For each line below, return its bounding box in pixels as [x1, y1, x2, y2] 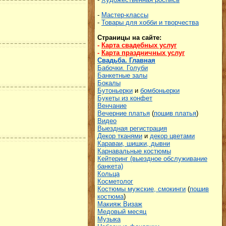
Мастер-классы [101, 11, 148, 19]
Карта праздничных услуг [101, 49, 185, 56]
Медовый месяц [97, 208, 146, 215]
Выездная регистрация [97, 125, 167, 132]
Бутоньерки [97, 87, 133, 94]
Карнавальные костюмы [97, 147, 171, 155]
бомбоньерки [140, 87, 180, 94]
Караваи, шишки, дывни [97, 140, 170, 147]
